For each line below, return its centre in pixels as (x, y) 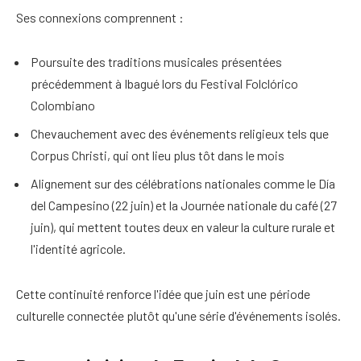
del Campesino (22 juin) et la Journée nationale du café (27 (184, 205)
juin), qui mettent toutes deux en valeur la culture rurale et (183, 227)
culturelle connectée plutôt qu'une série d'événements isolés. (178, 315)
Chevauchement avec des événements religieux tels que (180, 134)
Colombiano (63, 106)
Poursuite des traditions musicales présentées (156, 62)
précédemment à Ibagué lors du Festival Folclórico (164, 84)
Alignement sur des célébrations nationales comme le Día (183, 184)
